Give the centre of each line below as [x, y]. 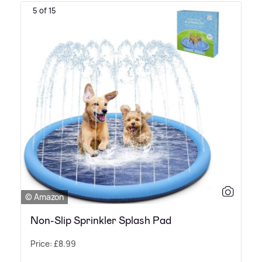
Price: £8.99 [53, 244]
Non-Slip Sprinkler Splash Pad [101, 221]
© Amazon [44, 197]
